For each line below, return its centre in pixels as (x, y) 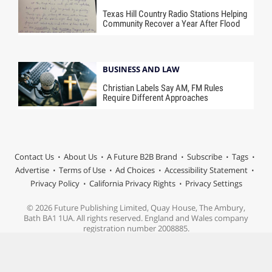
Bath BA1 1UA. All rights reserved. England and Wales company (136, 218)
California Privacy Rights (132, 184)
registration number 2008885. (136, 229)
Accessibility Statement (206, 170)
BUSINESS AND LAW (141, 70)
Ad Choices (135, 170)
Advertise (32, 170)
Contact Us (34, 157)
